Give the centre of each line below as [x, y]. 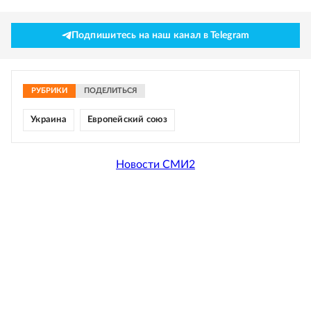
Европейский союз [127, 120]
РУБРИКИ [49, 91]
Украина [49, 120]
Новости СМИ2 [155, 164]
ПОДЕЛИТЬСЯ [110, 91]
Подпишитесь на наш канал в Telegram [160, 35]
